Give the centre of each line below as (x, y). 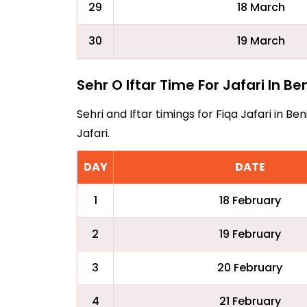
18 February (250, 200)
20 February (250, 268)
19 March (261, 41)
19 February (250, 234)
